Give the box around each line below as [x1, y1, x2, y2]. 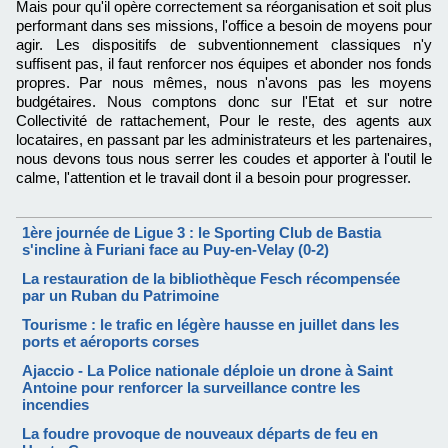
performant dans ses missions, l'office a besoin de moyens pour [16, 17, 432, 35]
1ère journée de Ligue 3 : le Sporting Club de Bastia [22, 224, 381, 242]
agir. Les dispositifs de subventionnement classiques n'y [16, 36, 432, 54]
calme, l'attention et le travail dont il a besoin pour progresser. [16, 169, 411, 187]
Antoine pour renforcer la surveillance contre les [22, 379, 360, 397]
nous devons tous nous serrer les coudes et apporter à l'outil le [16, 150, 432, 168]
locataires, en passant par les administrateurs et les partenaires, [16, 131, 432, 149]
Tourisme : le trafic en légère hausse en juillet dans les [22, 316, 399, 334]
